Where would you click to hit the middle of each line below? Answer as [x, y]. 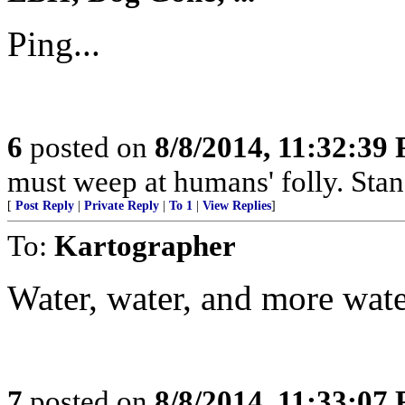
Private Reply [122, 206]
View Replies [237, 206]
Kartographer [145, 245]
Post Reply [45, 206]
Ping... [54, 44]
